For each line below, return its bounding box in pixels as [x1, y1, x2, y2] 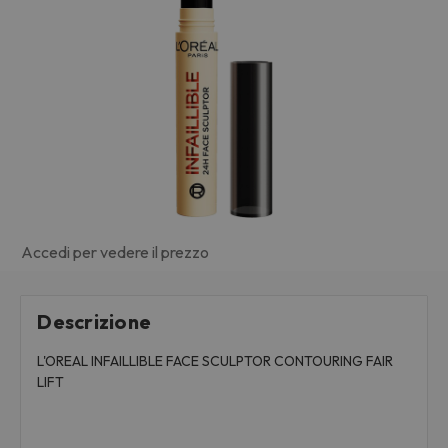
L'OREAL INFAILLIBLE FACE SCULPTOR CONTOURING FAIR [37, 352, 394, 371]
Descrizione [37, 309, 152, 335]
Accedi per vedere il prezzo [21, 242, 209, 263]
